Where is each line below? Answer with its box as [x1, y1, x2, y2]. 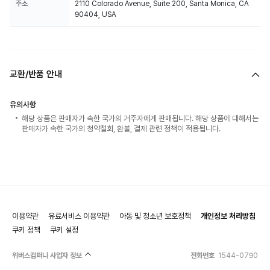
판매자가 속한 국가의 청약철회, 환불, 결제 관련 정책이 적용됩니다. [22, 124, 221, 133]
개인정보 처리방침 [201, 211, 256, 221]
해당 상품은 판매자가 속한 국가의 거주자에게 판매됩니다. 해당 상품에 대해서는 [22, 114, 259, 123]
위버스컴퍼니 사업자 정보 [12, 251, 82, 260]
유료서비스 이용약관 [48, 211, 110, 221]
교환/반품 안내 [10, 69, 62, 80]
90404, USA [75, 10, 116, 19]
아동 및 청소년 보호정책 [119, 211, 191, 221]
